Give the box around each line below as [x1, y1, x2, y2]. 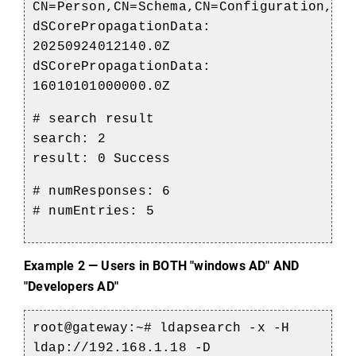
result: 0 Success [33, 151, 171, 166]
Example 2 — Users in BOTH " [24, 257, 195, 273]
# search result [33, 111, 154, 126]
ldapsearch [160, 320, 242, 335]
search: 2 [33, 131, 106, 146]
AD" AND [245, 257, 300, 273]
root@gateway [33, 320, 128, 335]
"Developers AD [24, 278, 114, 294]
